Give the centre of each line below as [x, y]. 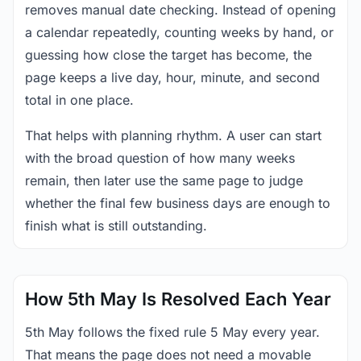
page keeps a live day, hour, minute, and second [172, 77]
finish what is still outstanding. [116, 226]
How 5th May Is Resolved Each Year [178, 299]
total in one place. [79, 100]
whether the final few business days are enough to [178, 203]
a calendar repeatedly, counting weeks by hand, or [179, 32]
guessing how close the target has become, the [168, 55]
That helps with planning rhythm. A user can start [173, 135]
